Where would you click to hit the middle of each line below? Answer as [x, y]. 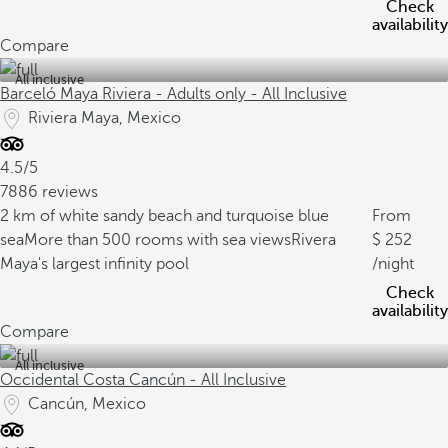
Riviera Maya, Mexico [104, 118]
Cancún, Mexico [87, 404]
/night [393, 264]
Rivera [313, 240]
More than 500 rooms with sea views [157, 240]
